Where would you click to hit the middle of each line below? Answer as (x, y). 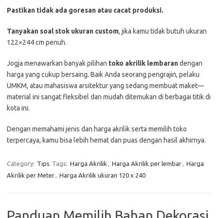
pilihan (98, 63)
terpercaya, (25, 140)
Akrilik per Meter (31, 175)
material (20, 97)
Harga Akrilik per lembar (147, 163)
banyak (76, 63)
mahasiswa (62, 85)
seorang (135, 74)
